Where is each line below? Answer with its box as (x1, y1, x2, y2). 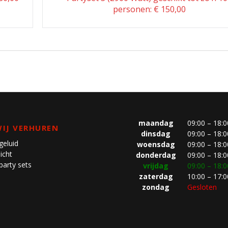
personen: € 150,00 (112, 3, 186, 15)
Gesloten (187, 182, 217, 192)
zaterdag (138, 171, 173, 181)
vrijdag (143, 160, 168, 170)
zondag (142, 182, 169, 192)
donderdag (135, 150, 176, 160)
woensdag (136, 139, 175, 149)
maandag (138, 118, 174, 128)
